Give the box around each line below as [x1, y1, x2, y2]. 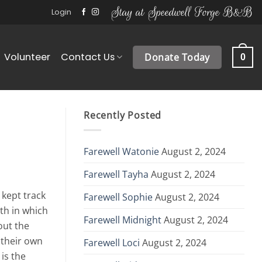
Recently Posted [84, 109, 162, 122]
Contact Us [60, 50, 115, 64]
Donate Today [144, 50, 210, 64]
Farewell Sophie [84, 191, 153, 204]
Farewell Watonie [84, 145, 159, 158]
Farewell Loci [84, 236, 140, 250]
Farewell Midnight [84, 213, 161, 227]
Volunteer [4, 50, 50, 64]
